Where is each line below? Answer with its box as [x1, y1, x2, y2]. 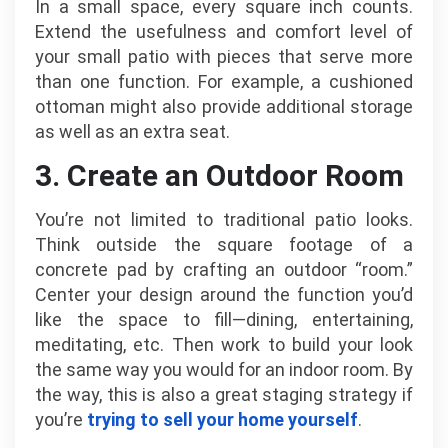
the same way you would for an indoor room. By [35, 358, 413, 380]
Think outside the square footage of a [35, 233, 413, 255]
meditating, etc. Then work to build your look [35, 333, 413, 355]
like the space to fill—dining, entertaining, [35, 308, 413, 330]
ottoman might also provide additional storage [35, 96, 413, 118]
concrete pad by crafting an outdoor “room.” [35, 258, 413, 280]
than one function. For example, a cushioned [35, 71, 413, 93]
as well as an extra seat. [35, 121, 230, 143]
